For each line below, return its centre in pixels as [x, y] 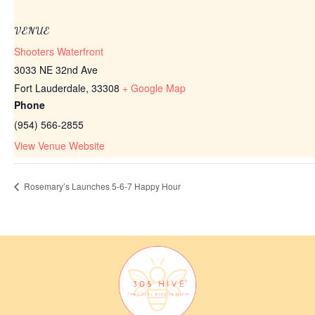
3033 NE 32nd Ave [56, 69]
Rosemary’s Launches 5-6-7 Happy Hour [101, 186]
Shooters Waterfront [59, 51]
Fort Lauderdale [50, 88]
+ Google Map [154, 88]
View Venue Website [59, 145]
